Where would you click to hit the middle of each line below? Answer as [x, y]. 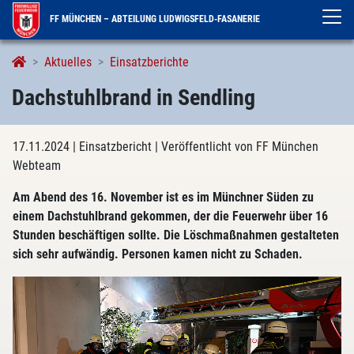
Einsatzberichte [149, 62]
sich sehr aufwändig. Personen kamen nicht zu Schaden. [158, 254]
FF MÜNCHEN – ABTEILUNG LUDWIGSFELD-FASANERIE [154, 19]
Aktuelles [68, 62]
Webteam [37, 166]
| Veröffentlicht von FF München [237, 147]
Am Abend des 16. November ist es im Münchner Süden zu [163, 197]
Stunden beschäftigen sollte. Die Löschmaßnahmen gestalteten [176, 235]
